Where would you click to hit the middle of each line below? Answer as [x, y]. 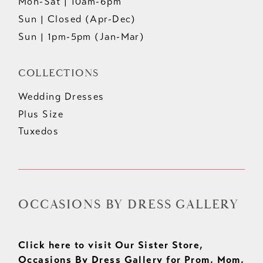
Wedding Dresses [61, 96]
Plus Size [41, 114]
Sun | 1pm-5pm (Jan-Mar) [82, 36]
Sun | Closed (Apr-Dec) [77, 19]
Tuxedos [39, 131]
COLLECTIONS [59, 73]
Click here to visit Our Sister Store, [111, 245]
